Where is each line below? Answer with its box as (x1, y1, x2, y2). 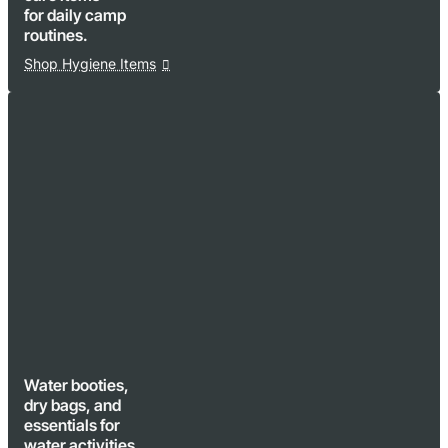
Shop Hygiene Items (24, 55, 156, 72)
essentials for (24, 415, 120, 435)
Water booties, (24, 375, 129, 395)
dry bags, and (24, 395, 121, 415)
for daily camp (24, 5, 126, 25)
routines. (24, 25, 88, 45)
